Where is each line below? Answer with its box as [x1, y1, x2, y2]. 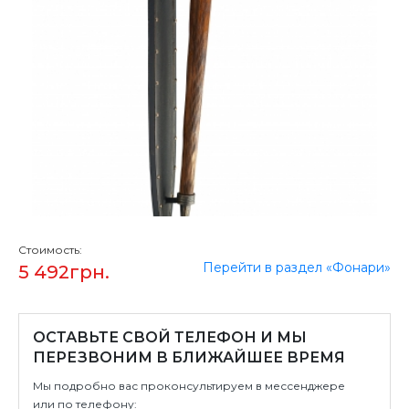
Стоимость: [18, 243, 82, 257]
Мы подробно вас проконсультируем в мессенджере [33, 379, 345, 393]
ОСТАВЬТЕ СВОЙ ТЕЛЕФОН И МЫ [33, 329, 307, 346]
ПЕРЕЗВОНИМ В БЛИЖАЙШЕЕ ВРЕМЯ [33, 349, 345, 366]
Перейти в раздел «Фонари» [203, 259, 391, 276]
